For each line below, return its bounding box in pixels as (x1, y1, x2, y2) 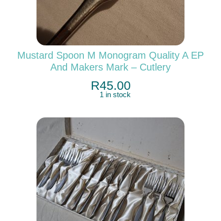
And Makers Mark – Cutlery (50, 62, 171, 73)
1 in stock (100, 91, 131, 99)
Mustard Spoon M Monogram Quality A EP (17, 50, 204, 61)
